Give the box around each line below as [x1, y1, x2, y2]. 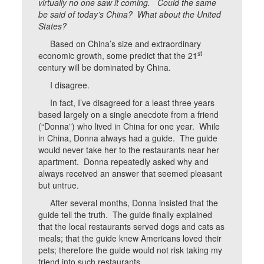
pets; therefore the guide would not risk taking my [38, 244, 223, 256]
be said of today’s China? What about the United [38, 8, 222, 20]
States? [38, 20, 67, 32]
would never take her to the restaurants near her [38, 144, 220, 156]
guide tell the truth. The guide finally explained [38, 209, 213, 220]
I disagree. [38, 79, 90, 91]
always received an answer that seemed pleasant [38, 167, 223, 179]
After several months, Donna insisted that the [38, 197, 219, 209]
